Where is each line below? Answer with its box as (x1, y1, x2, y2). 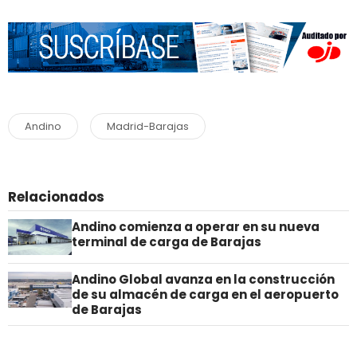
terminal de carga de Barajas (72, 233, 261, 250)
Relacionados (8, 186, 104, 206)
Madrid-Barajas (107, 118, 189, 134)
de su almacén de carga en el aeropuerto (72, 285, 339, 303)
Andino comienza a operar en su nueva (72, 218, 320, 235)
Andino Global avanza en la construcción (72, 270, 335, 288)
